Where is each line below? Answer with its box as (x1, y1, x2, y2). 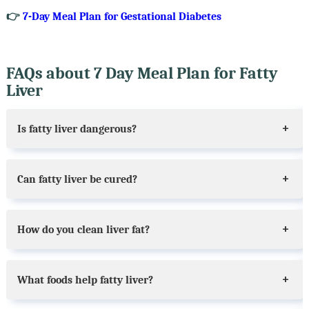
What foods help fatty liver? (17, 273, 153, 286)
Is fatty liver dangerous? (17, 122, 137, 135)
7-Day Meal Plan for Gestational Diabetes (22, 10, 221, 23)
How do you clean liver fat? (17, 223, 150, 236)
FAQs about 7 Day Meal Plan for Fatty (6, 63, 278, 83)
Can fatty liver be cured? (17, 172, 137, 186)
